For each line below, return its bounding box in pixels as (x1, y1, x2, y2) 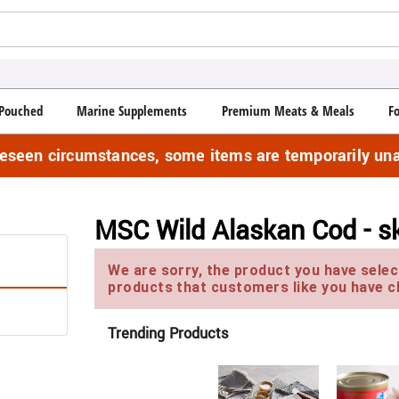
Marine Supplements (77, 102, 188, 120)
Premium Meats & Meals (221, 102, 354, 120)
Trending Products (108, 322, 229, 344)
